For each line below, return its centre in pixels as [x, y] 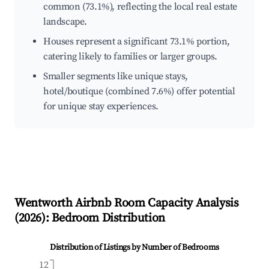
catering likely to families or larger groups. [131, 57]
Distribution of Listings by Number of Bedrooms [134, 248]
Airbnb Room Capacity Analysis [156, 204]
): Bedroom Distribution [103, 219]
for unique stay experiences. [101, 107]
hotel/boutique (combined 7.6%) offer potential [139, 92]
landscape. [65, 22]
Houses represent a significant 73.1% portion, [137, 42]
